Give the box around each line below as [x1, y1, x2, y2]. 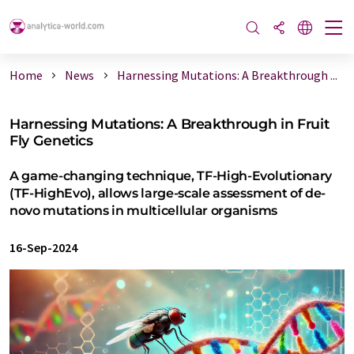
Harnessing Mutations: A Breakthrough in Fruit [9, 115, 330, 132]
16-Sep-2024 [9, 239, 77, 255]
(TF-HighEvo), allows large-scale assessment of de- [9, 186, 326, 201]
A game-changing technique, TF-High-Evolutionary [9, 168, 332, 183]
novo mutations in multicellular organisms [9, 203, 277, 218]
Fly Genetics [9, 132, 93, 149]
